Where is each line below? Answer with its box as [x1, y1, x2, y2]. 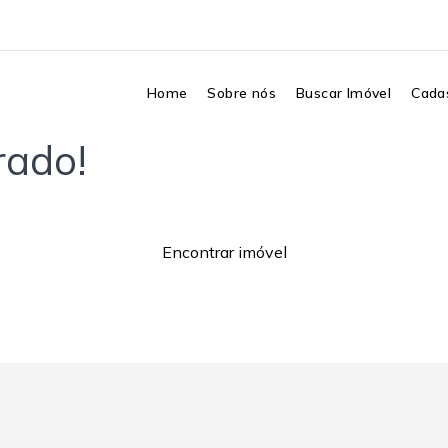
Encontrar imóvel [161, 242, 287, 262]
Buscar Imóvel [295, 84, 392, 102]
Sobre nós [207, 84, 276, 102]
